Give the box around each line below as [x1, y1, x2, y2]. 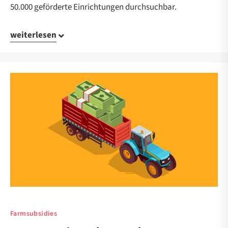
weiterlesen [10, 29, 56, 42]
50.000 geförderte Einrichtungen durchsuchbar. [10, 1, 177, 14]
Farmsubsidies [10, 209, 58, 219]
